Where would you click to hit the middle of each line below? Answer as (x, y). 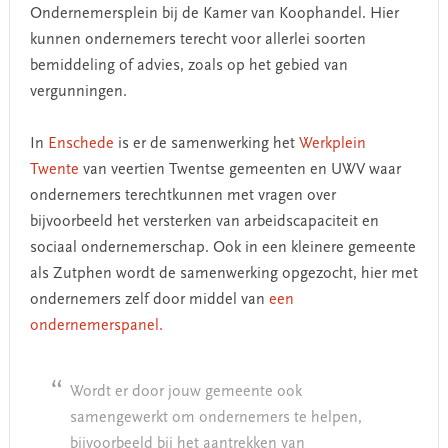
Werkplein (332, 143)
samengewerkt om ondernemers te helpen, (215, 417)
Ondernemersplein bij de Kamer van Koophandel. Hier (214, 13)
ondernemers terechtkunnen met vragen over (182, 195)
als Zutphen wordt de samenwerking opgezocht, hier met (223, 273)
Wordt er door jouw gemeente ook (185, 391)
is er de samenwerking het (206, 143)
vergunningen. (78, 91)
